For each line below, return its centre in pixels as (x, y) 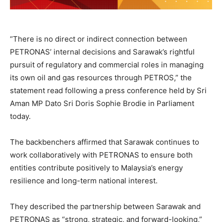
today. (20, 116)
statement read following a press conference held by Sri (108, 91)
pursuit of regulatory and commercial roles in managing (107, 65)
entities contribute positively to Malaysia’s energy (96, 168)
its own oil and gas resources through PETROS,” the (101, 78)
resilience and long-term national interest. (84, 181)
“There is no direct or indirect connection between (99, 39)
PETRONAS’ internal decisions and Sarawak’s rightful (102, 52)
